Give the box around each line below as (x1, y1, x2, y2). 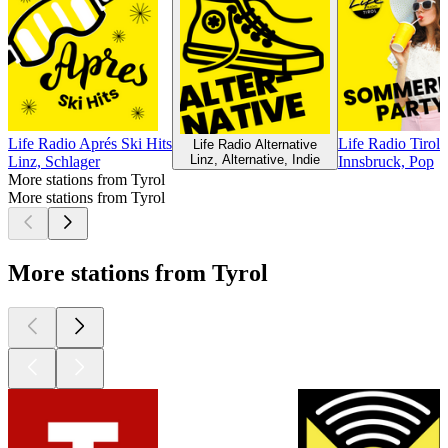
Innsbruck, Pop (338, 152, 434, 170)
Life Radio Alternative (193, 136, 317, 152)
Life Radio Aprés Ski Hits (8, 134, 172, 152)
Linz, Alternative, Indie (190, 151, 320, 167)
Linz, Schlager (8, 152, 100, 170)
